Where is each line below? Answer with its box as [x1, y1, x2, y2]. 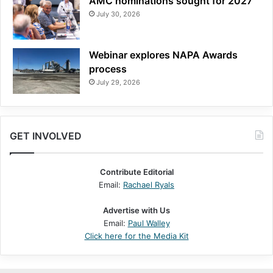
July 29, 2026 [96, 78, 140, 87]
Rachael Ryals [123, 180, 174, 190]
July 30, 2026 [96, 10, 140, 19]
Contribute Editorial [99, 167, 174, 177]
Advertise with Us [103, 205, 170, 216]
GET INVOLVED [10, 130, 82, 143]
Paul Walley [127, 218, 170, 229]
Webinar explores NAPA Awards [89, 49, 238, 62]
